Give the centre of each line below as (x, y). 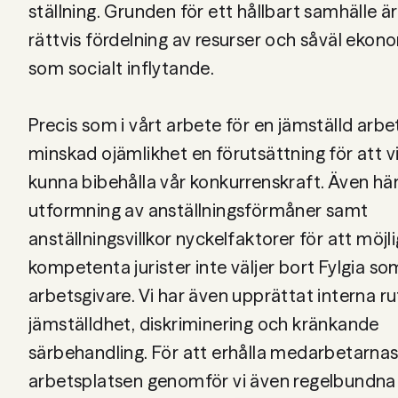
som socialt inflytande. (122, 68)
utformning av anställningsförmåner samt (199, 210)
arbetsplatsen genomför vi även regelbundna (212, 381)
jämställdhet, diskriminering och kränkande (204, 324)
